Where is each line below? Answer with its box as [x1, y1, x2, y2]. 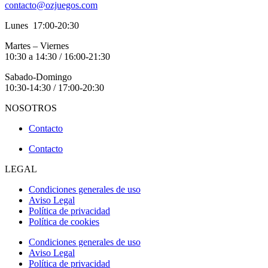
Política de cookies [29, 217, 99, 227]
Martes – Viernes [5, 41, 71, 51]
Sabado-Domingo [5, 72, 72, 83]
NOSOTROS [5, 103, 57, 114]
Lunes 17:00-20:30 [5, 20, 79, 31]
